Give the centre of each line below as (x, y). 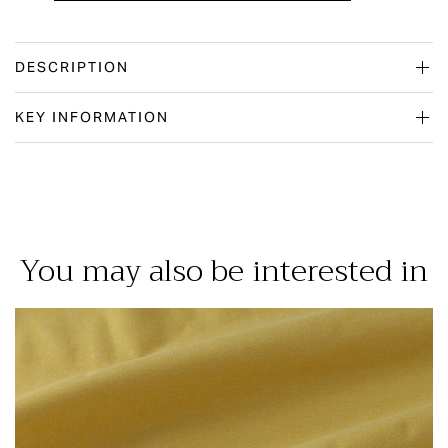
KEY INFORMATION (92, 116)
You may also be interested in (224, 270)
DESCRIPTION (72, 66)
